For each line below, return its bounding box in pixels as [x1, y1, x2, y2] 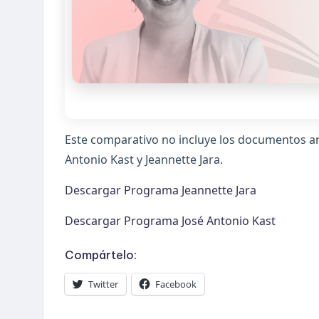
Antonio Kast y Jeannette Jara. [65, 152, 223, 168]
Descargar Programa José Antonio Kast [65, 213, 276, 229]
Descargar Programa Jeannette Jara [65, 182, 256, 199]
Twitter [88, 278, 118, 291]
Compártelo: [65, 248, 137, 263]
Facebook [155, 278, 197, 291]
